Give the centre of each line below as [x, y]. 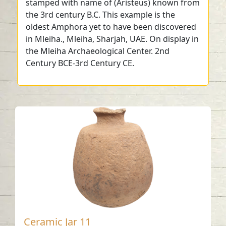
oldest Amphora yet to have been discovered [111, 26]
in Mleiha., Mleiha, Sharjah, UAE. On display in [112, 39]
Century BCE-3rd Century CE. [80, 63]
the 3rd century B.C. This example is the [101, 14]
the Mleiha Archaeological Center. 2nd [98, 51]
